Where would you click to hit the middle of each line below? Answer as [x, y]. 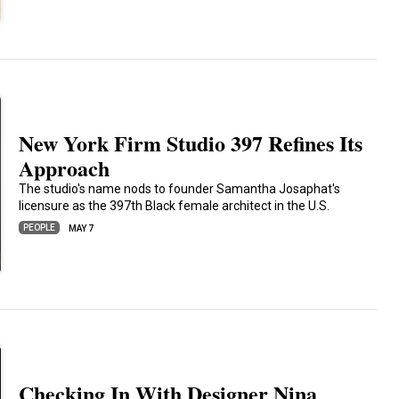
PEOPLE [40, 227]
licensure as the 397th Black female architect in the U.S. [175, 206]
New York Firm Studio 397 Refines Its [191, 143]
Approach [65, 168]
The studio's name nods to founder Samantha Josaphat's [180, 189]
